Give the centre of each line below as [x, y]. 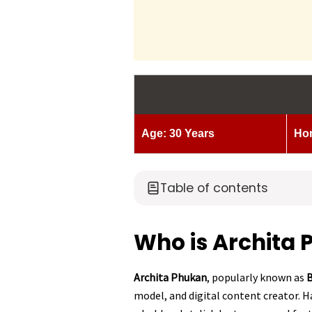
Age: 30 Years [178, 134]
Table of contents [214, 188]
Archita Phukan [170, 277]
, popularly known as [257, 277]
